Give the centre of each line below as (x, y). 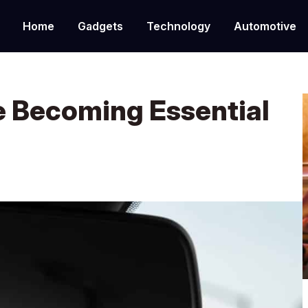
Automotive (265, 26)
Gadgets (100, 26)
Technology (178, 26)
